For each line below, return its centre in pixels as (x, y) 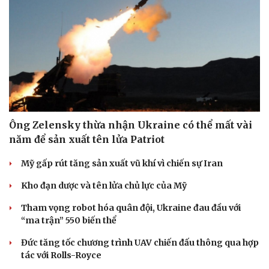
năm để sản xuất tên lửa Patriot (87, 140)
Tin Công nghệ (173, 85)
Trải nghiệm (168, 98)
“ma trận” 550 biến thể (69, 221)
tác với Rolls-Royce (61, 255)
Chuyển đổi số (173, 110)
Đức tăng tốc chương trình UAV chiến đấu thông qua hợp (140, 243)
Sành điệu (165, 72)
